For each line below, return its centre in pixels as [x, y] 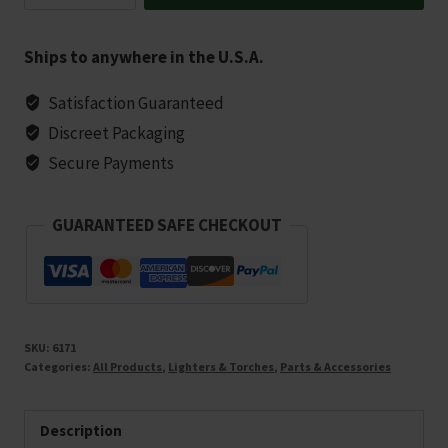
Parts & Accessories [335, 367]
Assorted [55, 16]
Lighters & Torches [221, 367]
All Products [127, 367]
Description [81, 430]
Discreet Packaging [115, 133]
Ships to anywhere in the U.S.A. [144, 57]
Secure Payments [110, 163]
